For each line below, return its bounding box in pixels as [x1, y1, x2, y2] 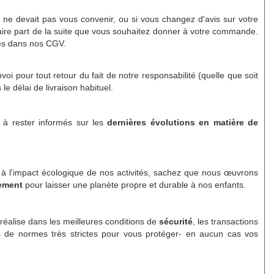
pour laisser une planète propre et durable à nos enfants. [23, 179, 246, 190]
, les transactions [192, 216, 259, 226]
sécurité [158, 216, 193, 226]
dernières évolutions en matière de [107, 117, 259, 127]
